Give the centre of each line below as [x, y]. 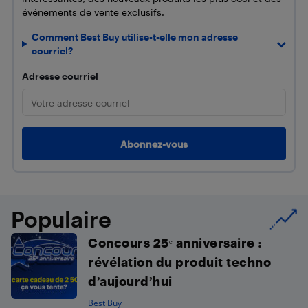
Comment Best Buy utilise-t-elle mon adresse [135, 37]
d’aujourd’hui [130, 281]
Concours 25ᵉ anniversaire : [175, 242]
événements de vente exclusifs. [93, 12]
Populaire [61, 219]
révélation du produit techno [179, 262]
